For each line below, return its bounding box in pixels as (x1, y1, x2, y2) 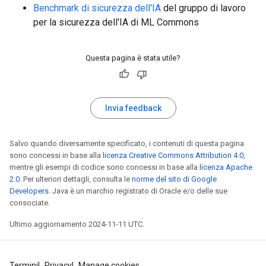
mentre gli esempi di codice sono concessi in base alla (9, 163, 199, 172)
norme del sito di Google (132, 175, 217, 183)
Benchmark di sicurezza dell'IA (33, 2, 161, 14)
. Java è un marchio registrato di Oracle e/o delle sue (49, 186, 227, 195)
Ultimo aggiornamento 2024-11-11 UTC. (9, 220, 144, 229)
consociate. (9, 198, 50, 207)
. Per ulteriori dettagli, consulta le (20, 175, 132, 183)
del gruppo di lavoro (161, 2, 246, 14)
